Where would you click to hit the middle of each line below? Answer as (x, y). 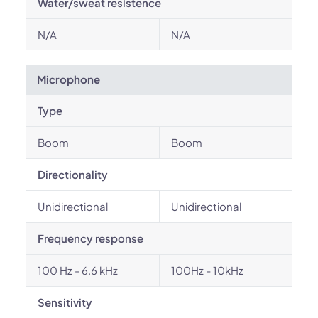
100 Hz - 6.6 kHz (78, 270)
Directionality (73, 174)
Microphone (68, 79)
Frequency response (91, 238)
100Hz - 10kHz (207, 270)
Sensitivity (65, 302)
